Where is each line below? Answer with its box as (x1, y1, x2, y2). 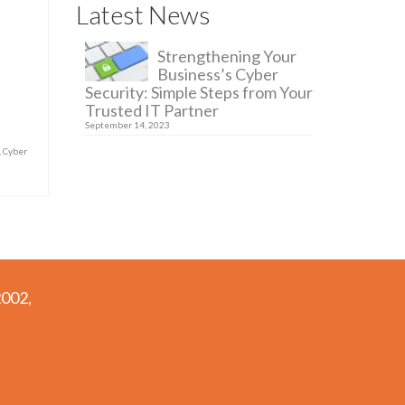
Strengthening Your (156, 46, 297, 66)
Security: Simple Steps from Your (84, 82, 313, 102)
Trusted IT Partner (84, 100, 219, 120)
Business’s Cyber (156, 64, 278, 84)
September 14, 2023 (84, 119, 170, 130)
